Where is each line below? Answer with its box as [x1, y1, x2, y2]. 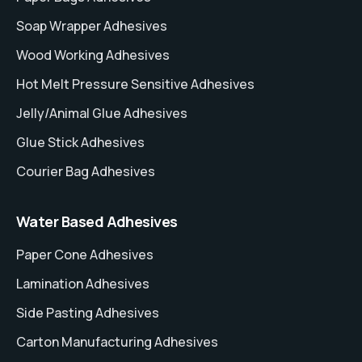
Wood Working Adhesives [16, 46, 170, 65]
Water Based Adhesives [16, 212, 178, 232]
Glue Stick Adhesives [16, 133, 145, 152]
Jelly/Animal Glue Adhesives [16, 104, 187, 123]
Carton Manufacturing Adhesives [16, 333, 218, 351]
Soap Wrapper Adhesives [16, 17, 167, 36]
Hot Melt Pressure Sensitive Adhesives [16, 75, 255, 94]
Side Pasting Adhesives [16, 304, 159, 322]
